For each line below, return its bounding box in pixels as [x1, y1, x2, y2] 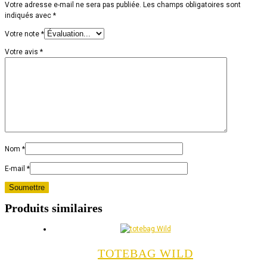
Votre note [5, 29, 41, 38]
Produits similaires [5, 201, 103, 215]
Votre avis [5, 47, 40, 56]
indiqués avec [5, 11, 53, 20]
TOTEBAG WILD [98, 246, 193, 260]
